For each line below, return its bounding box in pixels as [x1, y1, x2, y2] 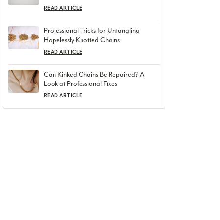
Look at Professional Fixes [44, 80, 117, 88]
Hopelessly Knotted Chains [44, 36, 120, 45]
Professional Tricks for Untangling [44, 27, 139, 35]
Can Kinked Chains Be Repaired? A [44, 70, 144, 79]
